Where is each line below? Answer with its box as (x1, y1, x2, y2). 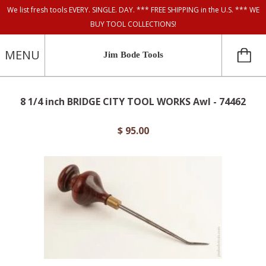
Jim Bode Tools (103, 50, 163, 59)
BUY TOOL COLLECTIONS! (90, 19, 176, 29)
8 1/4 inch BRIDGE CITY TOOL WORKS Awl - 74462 (20, 95, 246, 108)
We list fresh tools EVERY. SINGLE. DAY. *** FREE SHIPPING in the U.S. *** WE (7, 5, 259, 15)
